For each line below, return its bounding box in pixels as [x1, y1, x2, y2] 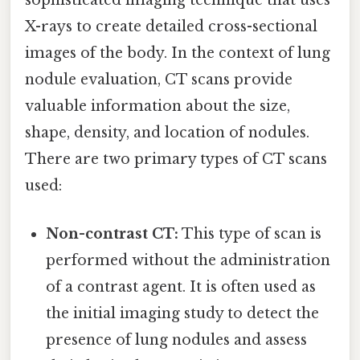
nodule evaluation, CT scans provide [25, 71, 292, 89]
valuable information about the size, [25, 97, 290, 116]
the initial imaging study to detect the [46, 304, 320, 322]
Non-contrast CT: [46, 224, 179, 243]
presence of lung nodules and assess [46, 330, 308, 349]
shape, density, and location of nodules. [25, 124, 309, 142]
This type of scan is [178, 224, 322, 243]
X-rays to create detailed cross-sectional [25, 18, 317, 36]
